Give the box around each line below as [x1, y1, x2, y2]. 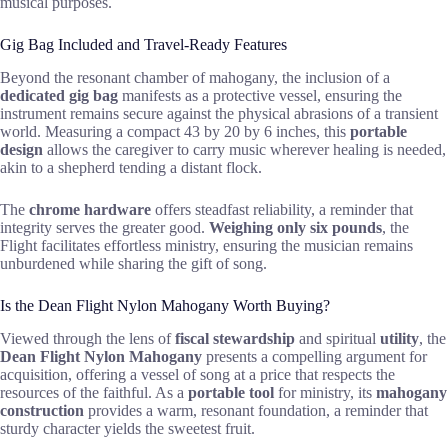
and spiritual [295, 329, 380, 347]
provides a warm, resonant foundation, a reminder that [84, 401, 428, 419]
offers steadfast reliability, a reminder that [151, 200, 413, 218]
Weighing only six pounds [209, 218, 382, 236]
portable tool [188, 383, 274, 401]
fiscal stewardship [175, 329, 295, 347]
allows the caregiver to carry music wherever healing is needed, [43, 140, 446, 158]
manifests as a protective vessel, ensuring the [118, 86, 402, 104]
